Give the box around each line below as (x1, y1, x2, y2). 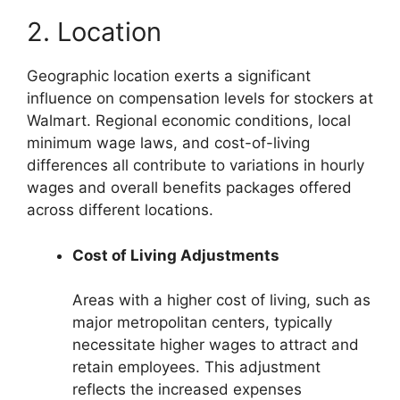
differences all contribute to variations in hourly (27, 156, 364, 175)
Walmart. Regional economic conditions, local (27, 112, 351, 130)
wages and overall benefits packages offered (27, 179, 352, 197)
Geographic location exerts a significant (27, 67, 311, 86)
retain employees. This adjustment (72, 358, 321, 377)
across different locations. (27, 201, 213, 220)
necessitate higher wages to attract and (72, 336, 359, 354)
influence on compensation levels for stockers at (27, 89, 373, 108)
